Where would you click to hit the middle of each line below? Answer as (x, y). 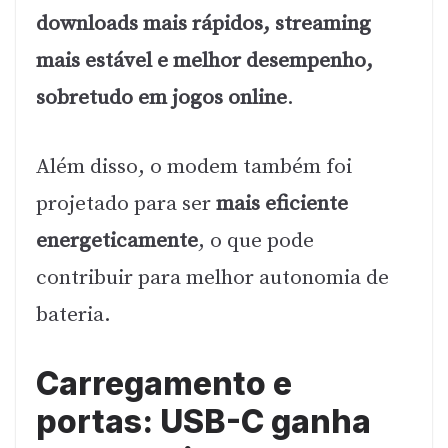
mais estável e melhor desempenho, (204, 61)
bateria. (73, 314)
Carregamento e (164, 384)
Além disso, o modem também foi (194, 166)
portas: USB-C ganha (203, 422)
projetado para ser (126, 203)
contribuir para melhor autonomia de (212, 277)
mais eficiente (282, 203)
